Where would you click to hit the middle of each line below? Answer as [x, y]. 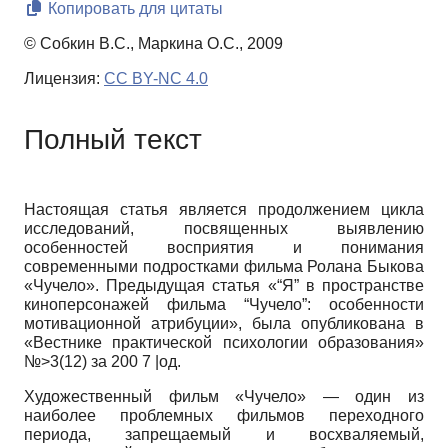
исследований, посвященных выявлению [224, 229]
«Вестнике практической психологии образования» [224, 343]
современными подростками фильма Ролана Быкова [224, 267]
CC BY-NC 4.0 [156, 79]
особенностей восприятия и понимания [224, 248]
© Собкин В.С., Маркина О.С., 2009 [153, 44]
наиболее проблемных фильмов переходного [224, 416]
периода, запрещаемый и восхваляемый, [224, 435]
